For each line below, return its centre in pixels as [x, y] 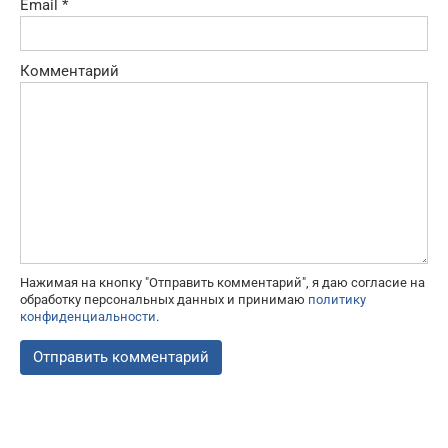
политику [337, 299]
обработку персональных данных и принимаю [164, 299]
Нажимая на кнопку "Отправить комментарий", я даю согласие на [222, 282]
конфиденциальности [88, 316]
